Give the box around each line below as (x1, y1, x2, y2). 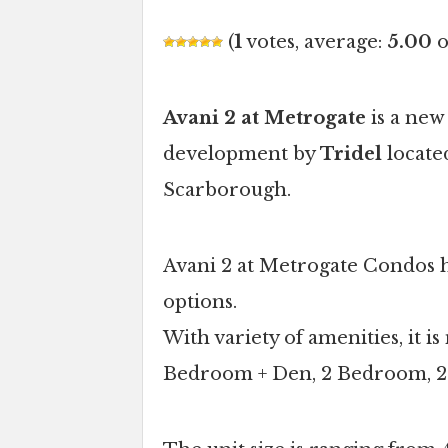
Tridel (320, 143, 382, 166)
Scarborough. (163, 179, 291, 202)
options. (163, 291, 237, 314)
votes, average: (242, 31, 387, 54)
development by (163, 143, 320, 166)
